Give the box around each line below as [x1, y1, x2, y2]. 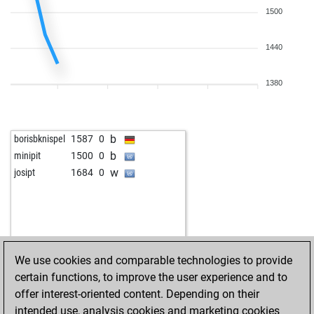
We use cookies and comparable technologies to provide [15, 254, 292, 267]
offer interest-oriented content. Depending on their [15, 287, 259, 301]
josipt [14, 167, 35, 178]
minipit [14, 150, 41, 161]
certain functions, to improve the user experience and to [15, 271, 287, 284]
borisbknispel [14, 133, 65, 144]
